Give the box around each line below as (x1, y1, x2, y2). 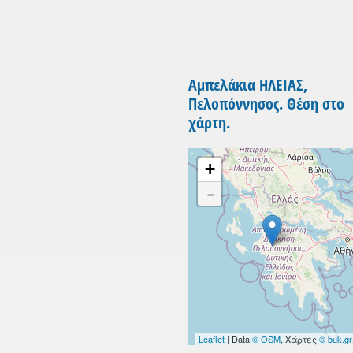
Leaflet (198, 333, 225, 346)
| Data (224, 333, 252, 346)
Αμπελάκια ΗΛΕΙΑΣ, (188, 74, 307, 96)
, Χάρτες (280, 333, 319, 346)
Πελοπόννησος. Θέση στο (188, 93, 344, 115)
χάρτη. (188, 112, 230, 134)
